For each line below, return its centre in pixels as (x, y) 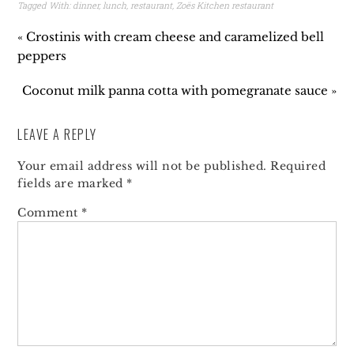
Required (298, 166)
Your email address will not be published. (142, 166)
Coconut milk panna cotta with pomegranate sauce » (179, 91)
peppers (42, 56)
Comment (50, 213)
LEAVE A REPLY (57, 135)
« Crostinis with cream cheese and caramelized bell (171, 37)
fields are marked (72, 184)
